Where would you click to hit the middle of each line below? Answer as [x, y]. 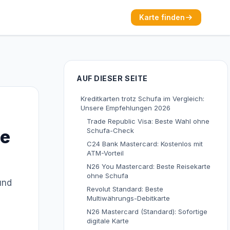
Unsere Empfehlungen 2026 [126, 108]
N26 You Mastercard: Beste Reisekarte [149, 166]
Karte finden [162, 17]
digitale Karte [108, 221]
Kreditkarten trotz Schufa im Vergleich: [142, 99]
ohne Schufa [108, 176]
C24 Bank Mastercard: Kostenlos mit [145, 144]
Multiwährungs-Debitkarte [128, 198]
